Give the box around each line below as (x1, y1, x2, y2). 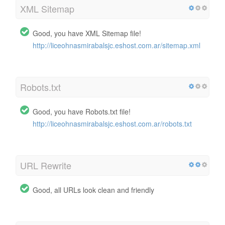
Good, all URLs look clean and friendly (33, 184, 154, 195)
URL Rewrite (20, 158, 71, 172)
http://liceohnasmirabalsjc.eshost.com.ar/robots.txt (33, 118, 192, 129)
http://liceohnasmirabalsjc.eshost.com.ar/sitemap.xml (33, 40, 200, 50)
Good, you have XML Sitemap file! (33, 28, 141, 38)
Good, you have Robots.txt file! (33, 106, 131, 117)
